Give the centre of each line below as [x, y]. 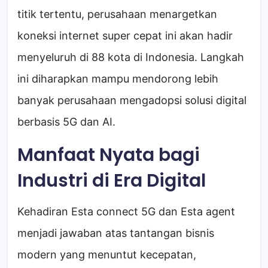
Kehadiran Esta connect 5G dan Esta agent [126, 212]
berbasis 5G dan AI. [66, 122]
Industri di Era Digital [112, 181]
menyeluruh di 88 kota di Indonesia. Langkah [131, 57]
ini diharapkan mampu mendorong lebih [118, 79]
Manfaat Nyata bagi [109, 155]
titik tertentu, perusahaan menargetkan [117, 14]
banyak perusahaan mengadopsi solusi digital [132, 100]
